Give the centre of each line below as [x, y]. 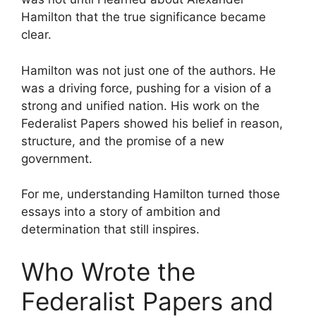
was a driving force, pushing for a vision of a [146, 88]
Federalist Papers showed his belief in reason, [152, 123]
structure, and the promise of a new [123, 141]
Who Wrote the [108, 271]
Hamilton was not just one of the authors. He [148, 70]
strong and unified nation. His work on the [140, 105]
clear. [36, 35]
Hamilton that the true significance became [144, 17]
